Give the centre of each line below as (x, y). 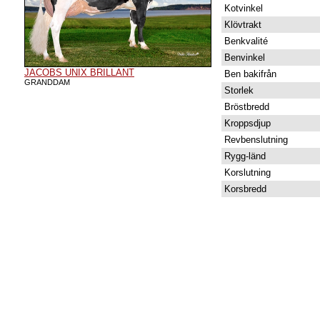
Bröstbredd (245, 107)
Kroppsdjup (246, 123)
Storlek (237, 90)
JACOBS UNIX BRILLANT (79, 72)
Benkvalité (245, 41)
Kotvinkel (242, 8)
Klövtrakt (241, 25)
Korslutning (246, 172)
